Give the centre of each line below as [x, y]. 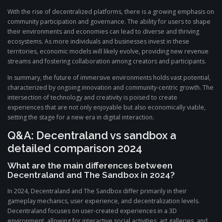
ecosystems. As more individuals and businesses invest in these [98, 41]
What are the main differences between [90, 165]
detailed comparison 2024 [75, 148]
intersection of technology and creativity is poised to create [92, 97]
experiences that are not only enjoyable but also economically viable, [107, 107]
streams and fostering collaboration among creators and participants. [107, 61]
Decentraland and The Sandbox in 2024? [91, 175]
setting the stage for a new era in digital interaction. [81, 117]
